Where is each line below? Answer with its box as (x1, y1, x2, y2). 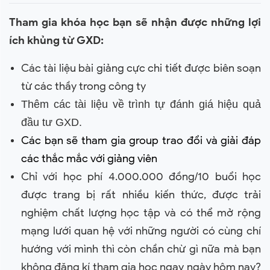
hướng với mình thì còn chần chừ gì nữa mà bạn (21, 242, 261, 256)
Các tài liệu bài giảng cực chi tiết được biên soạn (21, 61, 261, 75)
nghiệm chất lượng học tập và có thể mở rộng (21, 206, 261, 219)
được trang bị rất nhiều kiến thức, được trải (21, 188, 261, 201)
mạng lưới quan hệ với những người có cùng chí (21, 224, 261, 237)
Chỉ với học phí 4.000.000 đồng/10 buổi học (21, 170, 261, 183)
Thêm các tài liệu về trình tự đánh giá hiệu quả (21, 98, 261, 110)
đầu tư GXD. (21, 116, 82, 128)
